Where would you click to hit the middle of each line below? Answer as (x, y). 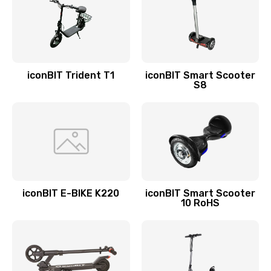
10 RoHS (200, 203)
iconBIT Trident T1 (71, 75)
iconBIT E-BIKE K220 (71, 193)
